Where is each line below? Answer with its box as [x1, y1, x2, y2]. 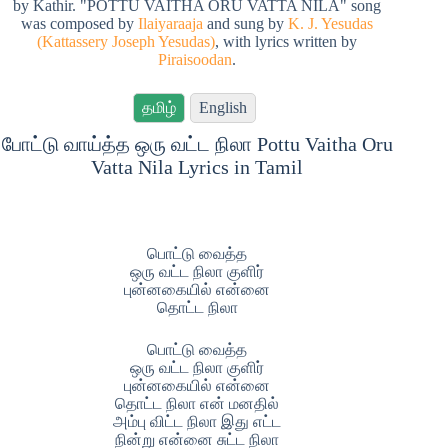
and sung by [203, 15, 289, 32]
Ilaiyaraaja [138, 15, 204, 32]
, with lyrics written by [215, 33, 358, 50]
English [199, 99, 248, 116]
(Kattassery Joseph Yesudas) [37, 33, 216, 50]
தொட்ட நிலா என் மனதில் [115, 395, 280, 412]
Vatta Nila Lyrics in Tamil [91, 156, 304, 178]
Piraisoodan [158, 51, 233, 68]
